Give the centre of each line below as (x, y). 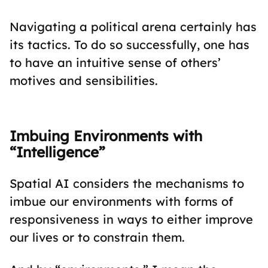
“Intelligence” (57, 152)
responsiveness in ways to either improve (131, 219)
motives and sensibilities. (84, 80)
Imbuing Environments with (106, 136)
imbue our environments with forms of (121, 201)
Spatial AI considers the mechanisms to (127, 183)
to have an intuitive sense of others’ (115, 63)
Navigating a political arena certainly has (133, 27)
